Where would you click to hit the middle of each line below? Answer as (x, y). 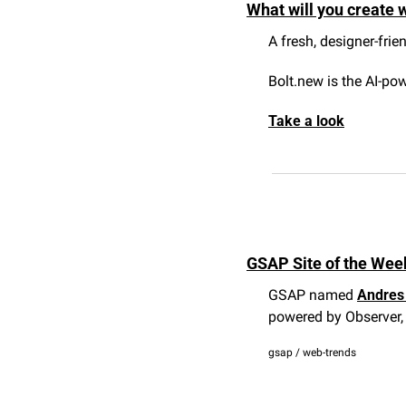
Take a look (306, 121)
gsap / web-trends (312, 353)
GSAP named (313, 295)
